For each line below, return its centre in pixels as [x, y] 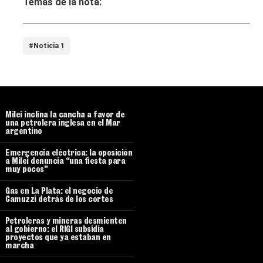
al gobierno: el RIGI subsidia [55, 230]
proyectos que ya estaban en [58, 239]
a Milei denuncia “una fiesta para [65, 162]
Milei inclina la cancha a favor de [65, 116]
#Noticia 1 [46, 46]
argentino [24, 132]
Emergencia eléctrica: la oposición [69, 154]
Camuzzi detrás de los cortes [59, 200]
